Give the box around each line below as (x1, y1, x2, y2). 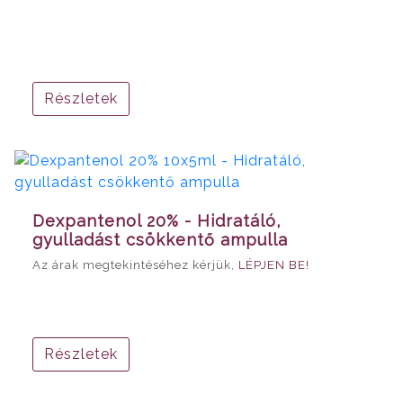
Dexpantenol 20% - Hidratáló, (32, 210, 281, 230)
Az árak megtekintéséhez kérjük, (32, 257, 238, 272)
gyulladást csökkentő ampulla (32, 229, 288, 249)
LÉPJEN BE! (238, 257, 309, 272)
